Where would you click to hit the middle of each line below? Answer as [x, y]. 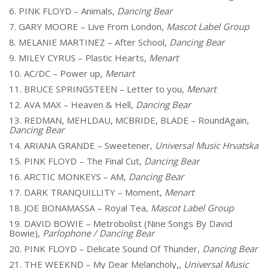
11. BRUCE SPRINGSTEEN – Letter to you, [98, 89]
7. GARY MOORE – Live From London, [88, 26]
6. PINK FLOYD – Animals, [63, 11]
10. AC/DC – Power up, [57, 73]
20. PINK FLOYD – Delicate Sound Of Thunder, [106, 249]
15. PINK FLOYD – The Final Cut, [77, 161]
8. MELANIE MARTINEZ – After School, [89, 42]
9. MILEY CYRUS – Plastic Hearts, [79, 58]
